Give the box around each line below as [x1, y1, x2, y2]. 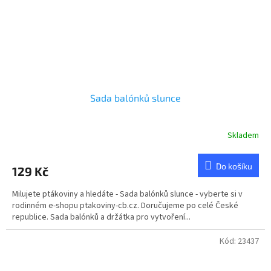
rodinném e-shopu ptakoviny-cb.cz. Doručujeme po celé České [12, 199, 238, 212]
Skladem [227, 129, 259, 142]
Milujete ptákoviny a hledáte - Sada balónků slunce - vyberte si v [12, 188, 243, 200]
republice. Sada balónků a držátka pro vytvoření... [12, 211, 191, 223]
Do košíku [216, 160, 252, 171]
